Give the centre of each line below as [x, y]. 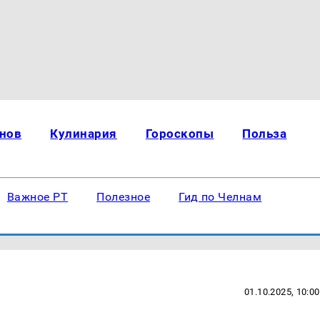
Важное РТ [37, 197]
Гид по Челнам [220, 197]
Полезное [124, 197]
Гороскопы [180, 134]
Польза [265, 134]
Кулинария [84, 134]
